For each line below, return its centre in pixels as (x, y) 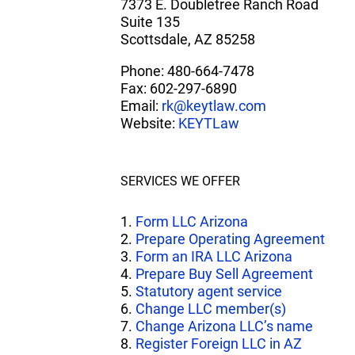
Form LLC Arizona (192, 221)
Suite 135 (150, 22)
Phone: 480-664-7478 (187, 71)
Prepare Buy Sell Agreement (224, 274)
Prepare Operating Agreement (230, 239)
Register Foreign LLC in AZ (219, 344)
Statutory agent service (209, 291)
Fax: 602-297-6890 (179, 88)
